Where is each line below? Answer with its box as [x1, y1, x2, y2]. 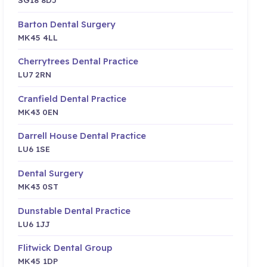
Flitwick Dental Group [18, 242, 113, 254]
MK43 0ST [18, 181, 59, 191]
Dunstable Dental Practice [18, 204, 131, 216]
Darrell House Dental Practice [18, 130, 147, 142]
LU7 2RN [18, 69, 52, 80]
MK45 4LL [18, 32, 58, 42]
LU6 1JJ [18, 218, 51, 229]
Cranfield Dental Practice [18, 92, 127, 104]
